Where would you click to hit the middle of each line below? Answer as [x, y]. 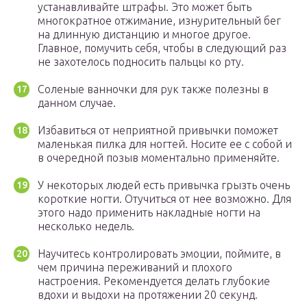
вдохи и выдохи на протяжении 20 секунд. [148, 295]
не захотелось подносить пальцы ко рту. [141, 62]
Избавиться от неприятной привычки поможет [158, 131]
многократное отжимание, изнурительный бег [159, 21]
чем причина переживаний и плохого [135, 268]
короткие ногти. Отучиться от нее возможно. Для [164, 199]
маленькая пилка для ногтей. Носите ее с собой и [165, 144]
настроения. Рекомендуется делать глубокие [154, 281]
